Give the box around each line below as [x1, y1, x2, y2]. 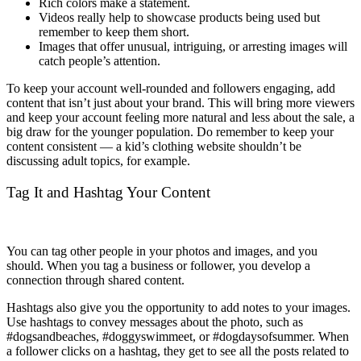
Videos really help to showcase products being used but [39, 10, 320, 25]
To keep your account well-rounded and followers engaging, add [6, 81, 335, 96]
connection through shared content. [6, 272, 185, 287]
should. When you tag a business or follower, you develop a [6, 258, 310, 272]
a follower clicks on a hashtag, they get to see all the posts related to [6, 343, 349, 358]
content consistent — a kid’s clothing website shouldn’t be [6, 139, 301, 154]
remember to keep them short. [39, 25, 189, 39]
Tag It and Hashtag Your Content [6, 184, 210, 201]
